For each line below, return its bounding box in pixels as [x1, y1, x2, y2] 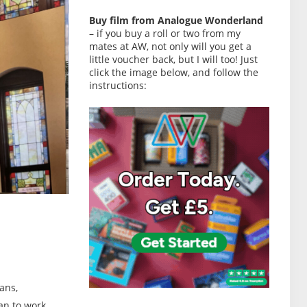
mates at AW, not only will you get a [88, 40, 251, 53]
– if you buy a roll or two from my [88, 27, 241, 40]
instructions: [88, 79, 147, 92]
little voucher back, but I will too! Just [88, 53, 258, 66]
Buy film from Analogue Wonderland [88, 14, 263, 27]
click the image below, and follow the [88, 66, 258, 79]
